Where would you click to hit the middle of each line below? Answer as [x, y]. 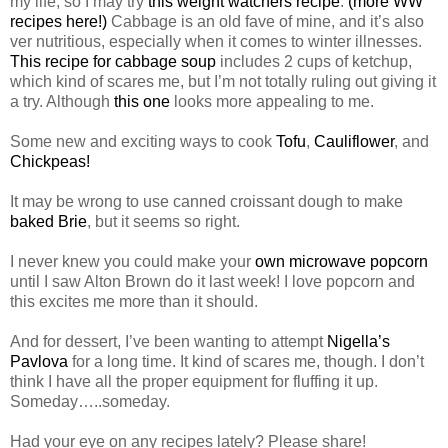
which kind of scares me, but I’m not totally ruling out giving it [223, 81]
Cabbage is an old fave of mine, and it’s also [265, 21]
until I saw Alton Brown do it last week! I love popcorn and [212, 281]
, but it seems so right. [163, 221]
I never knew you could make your [132, 261]
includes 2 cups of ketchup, [314, 61]
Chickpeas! [50, 161]
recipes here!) [58, 21]
